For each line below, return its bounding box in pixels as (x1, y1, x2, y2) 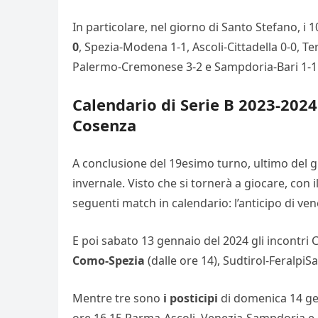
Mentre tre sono (72, 290, 163, 306)
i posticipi (163, 290, 218, 306)
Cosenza (72, 114, 136, 136)
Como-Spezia (72, 253, 145, 268)
